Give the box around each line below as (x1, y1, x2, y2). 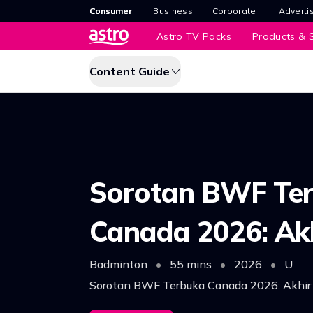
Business (153, 6, 193, 16)
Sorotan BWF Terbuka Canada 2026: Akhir (89, 277, 311, 292)
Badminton (89, 256, 150, 271)
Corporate (212, 6, 256, 16)
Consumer (89, 6, 132, 16)
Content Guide (89, 64, 170, 78)
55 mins (167, 256, 214, 271)
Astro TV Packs (156, 30, 231, 43)
